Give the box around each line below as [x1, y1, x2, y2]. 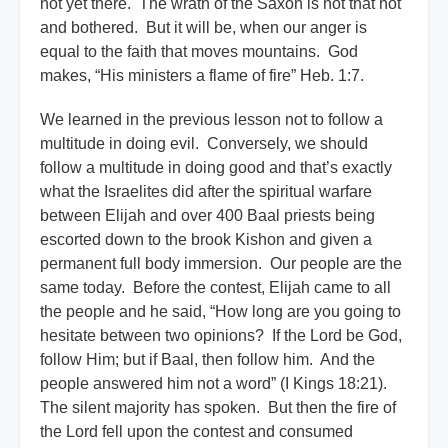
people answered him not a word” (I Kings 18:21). [40, 375, 391, 393]
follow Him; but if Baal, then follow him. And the [40, 351, 375, 369]
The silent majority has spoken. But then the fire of [40, 399, 396, 417]
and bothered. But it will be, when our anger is [40, 19, 367, 37]
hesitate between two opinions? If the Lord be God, [40, 327, 402, 345]
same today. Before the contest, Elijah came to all [40, 279, 391, 297]
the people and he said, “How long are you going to [40, 303, 401, 321]
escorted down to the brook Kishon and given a [40, 231, 372, 249]
